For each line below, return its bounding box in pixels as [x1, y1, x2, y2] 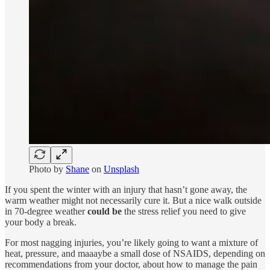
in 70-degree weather [5, 206, 87, 217]
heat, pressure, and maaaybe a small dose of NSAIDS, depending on [5, 248, 265, 259]
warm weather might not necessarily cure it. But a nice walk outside [5, 195, 262, 206]
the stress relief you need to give [122, 206, 246, 217]
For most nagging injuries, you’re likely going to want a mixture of [5, 237, 258, 248]
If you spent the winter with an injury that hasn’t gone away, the [5, 184, 247, 195]
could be [87, 206, 122, 217]
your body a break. [5, 217, 77, 228]
